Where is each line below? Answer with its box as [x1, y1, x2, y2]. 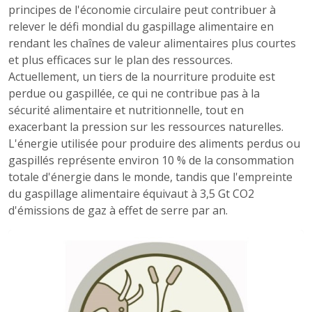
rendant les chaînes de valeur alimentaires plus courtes [8, 36, 296, 52]
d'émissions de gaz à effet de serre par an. [8, 203, 228, 219]
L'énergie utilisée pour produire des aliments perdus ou [8, 136, 300, 152]
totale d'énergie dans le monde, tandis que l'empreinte [8, 169, 292, 185]
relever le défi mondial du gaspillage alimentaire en [8, 19, 274, 35]
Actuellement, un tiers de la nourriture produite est [8, 69, 275, 85]
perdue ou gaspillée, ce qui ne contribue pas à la [8, 86, 260, 102]
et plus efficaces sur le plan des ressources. [8, 52, 233, 68]
